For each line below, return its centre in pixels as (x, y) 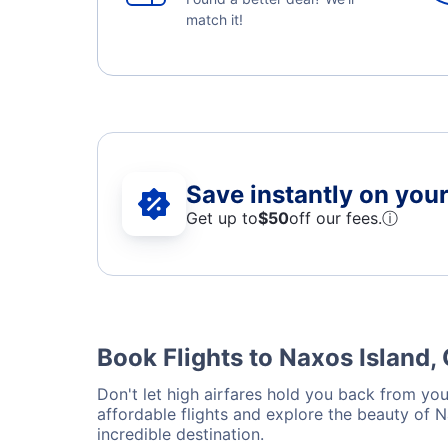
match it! (214, 19)
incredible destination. (180, 434)
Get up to (222, 217)
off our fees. (335, 217)
